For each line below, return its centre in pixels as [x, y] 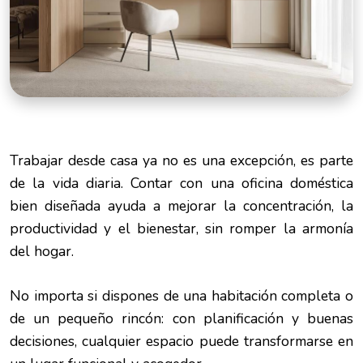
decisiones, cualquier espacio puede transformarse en [181, 341]
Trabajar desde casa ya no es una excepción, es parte [181, 161]
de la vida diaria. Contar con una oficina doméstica [181, 184]
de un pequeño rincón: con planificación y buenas [181, 318]
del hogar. [42, 252]
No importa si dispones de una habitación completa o [181, 295]
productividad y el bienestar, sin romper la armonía [181, 229]
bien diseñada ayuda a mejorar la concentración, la [181, 206]
